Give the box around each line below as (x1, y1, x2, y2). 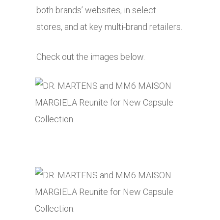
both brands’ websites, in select (36, 5, 156, 16)
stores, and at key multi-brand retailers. (36, 22, 182, 32)
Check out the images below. (36, 52, 145, 62)
